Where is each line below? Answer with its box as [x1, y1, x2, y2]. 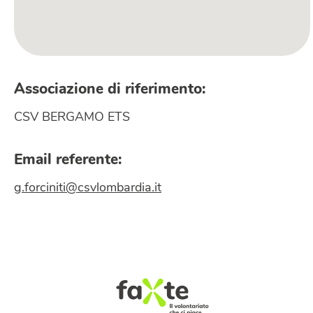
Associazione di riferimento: [14, 82, 205, 97]
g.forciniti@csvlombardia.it [14, 181, 161, 195]
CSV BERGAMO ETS [14, 110, 130, 124]
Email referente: [14, 152, 122, 168]
